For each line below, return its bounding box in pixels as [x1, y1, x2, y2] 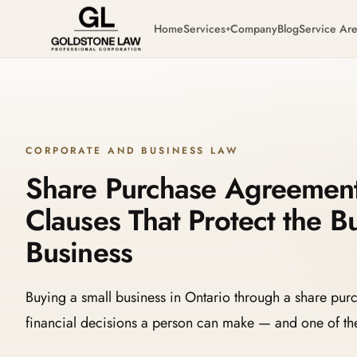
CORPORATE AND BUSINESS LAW [25, 143, 238, 158]
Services [183, 21, 226, 37]
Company [230, 21, 278, 37]
